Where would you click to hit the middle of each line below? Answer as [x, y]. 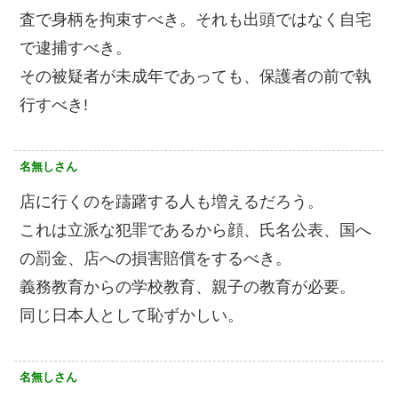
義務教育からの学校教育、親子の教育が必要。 [187, 287]
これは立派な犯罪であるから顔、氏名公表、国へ [195, 231]
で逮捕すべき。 [76, 48]
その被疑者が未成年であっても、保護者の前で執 [195, 77]
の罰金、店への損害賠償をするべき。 [155, 259]
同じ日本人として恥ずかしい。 [131, 316]
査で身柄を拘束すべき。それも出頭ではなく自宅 [195, 20]
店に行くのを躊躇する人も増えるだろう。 [171, 202]
